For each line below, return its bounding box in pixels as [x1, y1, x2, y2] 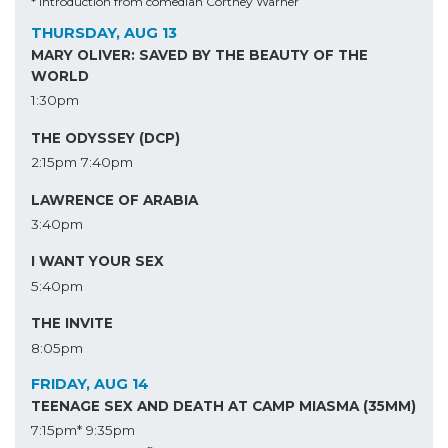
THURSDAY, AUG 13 [31, 23, 177, 42]
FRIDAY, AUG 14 [31, 374, 149, 393]
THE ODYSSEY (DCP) [31, 129, 180, 146]
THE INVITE [31, 315, 113, 332]
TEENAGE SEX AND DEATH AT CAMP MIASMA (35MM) [31, 397, 416, 414]
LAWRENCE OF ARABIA [31, 191, 198, 208]
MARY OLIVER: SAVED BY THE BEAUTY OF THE [31, 47, 368, 64]
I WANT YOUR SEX [31, 253, 164, 270]
